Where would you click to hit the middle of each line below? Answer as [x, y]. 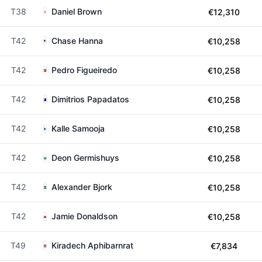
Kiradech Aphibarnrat [92, 245]
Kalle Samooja [78, 128]
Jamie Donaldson [85, 216]
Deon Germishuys [85, 158]
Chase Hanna [77, 41]
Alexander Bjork [82, 187]
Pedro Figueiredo [84, 70]
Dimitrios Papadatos [90, 99]
